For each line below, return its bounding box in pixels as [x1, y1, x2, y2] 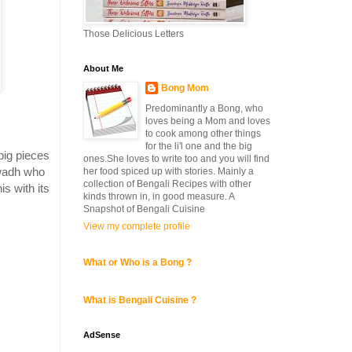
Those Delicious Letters [83, 28, 184, 39]
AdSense [83, 330, 120, 339]
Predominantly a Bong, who [145, 103, 263, 114]
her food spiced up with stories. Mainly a [83, 166, 254, 177]
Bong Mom [161, 82, 209, 93]
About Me [83, 64, 123, 73]
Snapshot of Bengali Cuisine [83, 203, 205, 214]
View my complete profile [83, 221, 190, 232]
